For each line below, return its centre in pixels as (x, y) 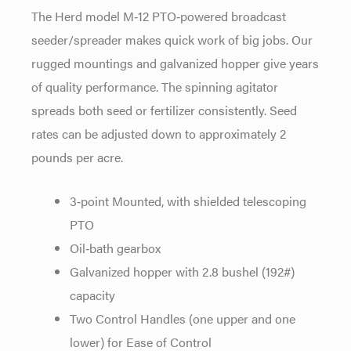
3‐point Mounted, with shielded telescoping (188, 200)
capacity (93, 294)
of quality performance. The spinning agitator (155, 86)
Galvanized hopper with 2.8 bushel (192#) (183, 271)
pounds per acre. (77, 156)
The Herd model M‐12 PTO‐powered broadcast (159, 15)
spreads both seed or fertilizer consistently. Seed (164, 109)
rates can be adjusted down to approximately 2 (159, 133)
